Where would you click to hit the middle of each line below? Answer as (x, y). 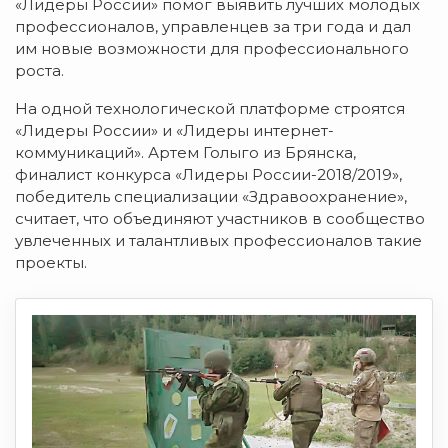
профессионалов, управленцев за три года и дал (213, 26)
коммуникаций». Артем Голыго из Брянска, (185, 152)
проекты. (51, 262)
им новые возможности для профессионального (212, 48)
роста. (39, 70)
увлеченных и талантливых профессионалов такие (218, 240)
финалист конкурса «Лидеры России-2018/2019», (208, 174)
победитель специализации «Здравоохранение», (211, 196)
